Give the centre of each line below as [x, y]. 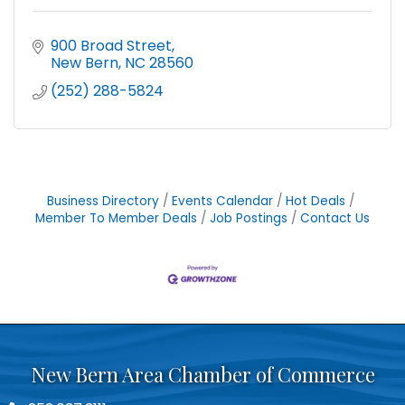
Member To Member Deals [116, 219]
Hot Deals [316, 202]
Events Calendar [222, 202]
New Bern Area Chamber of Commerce [202, 374]
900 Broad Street [111, 46]
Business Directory [103, 202]
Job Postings [249, 219]
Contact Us [335, 219]
